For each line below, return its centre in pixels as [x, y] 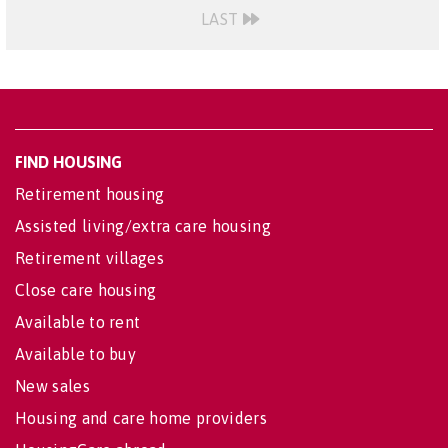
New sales [52, 386]
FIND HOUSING [68, 162]
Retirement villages [90, 258]
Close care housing [86, 290]
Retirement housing [90, 194]
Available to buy [76, 354]
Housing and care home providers [141, 418]
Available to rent [78, 322]
